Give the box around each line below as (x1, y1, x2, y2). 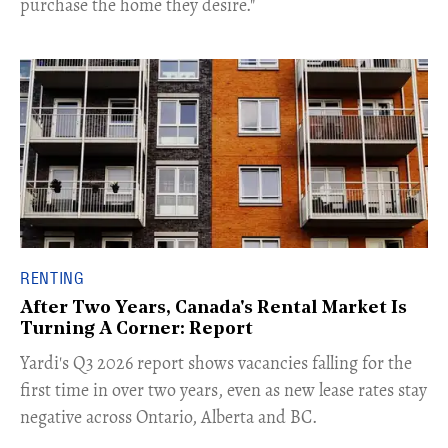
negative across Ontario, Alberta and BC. (20, 404, 317, 429)
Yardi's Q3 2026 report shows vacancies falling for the (20, 350, 412, 375)
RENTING (20, 267, 85, 288)
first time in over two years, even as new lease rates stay (20, 377, 427, 402)
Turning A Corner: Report (20, 319, 253, 339)
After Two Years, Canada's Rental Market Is (20, 298, 407, 318)
